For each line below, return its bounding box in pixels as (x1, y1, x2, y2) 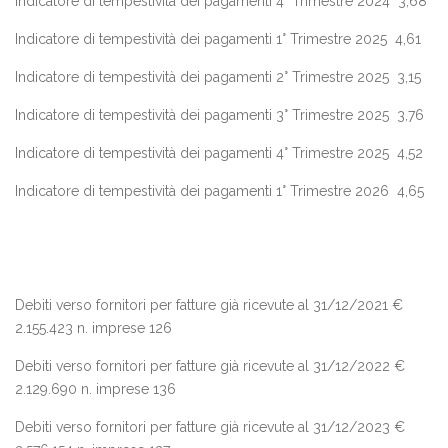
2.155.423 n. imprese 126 (15, 320, 172, 336)
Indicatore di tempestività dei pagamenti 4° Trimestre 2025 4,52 (15, 145, 423, 161)
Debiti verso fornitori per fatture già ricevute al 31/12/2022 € (15, 358, 405, 374)
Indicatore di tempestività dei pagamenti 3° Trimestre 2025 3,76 (15, 107, 424, 123)
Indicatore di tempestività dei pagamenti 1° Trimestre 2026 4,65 (15, 183, 424, 199)
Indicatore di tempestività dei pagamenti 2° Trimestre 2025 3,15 (15, 69, 421, 85)
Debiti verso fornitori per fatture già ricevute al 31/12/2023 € (15, 419, 405, 435)
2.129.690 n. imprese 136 (15, 381, 176, 397)
